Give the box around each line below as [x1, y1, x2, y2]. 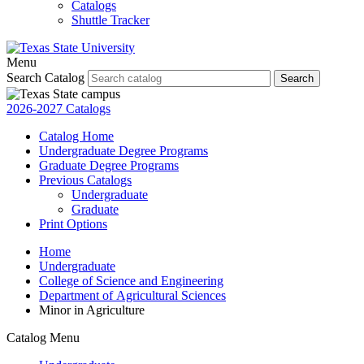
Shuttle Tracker [71, 13, 149, 28]
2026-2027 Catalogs [6, 102, 110, 116]
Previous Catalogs [39, 173, 132, 188]
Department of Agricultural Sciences [39, 288, 226, 303]
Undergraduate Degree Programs [39, 144, 208, 158]
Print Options [39, 217, 107, 232]
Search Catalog [6, 71, 84, 85]
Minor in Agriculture [39, 303, 145, 318]
